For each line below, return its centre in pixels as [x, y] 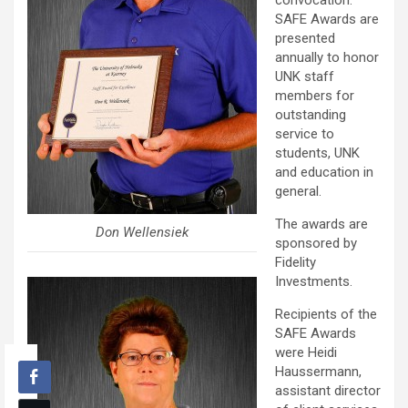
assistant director [328, 391]
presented [305, 39]
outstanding [311, 115]
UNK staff [305, 77]
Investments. [314, 282]
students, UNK [317, 153]
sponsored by [316, 244]
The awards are [321, 224]
